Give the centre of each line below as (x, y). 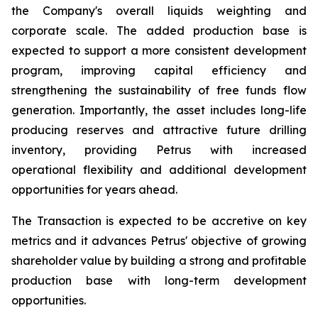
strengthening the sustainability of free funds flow (159, 90)
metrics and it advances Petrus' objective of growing (159, 241)
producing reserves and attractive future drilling (159, 130)
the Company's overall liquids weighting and (159, 11)
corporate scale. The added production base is (159, 31)
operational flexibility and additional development (159, 170)
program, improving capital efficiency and (159, 70)
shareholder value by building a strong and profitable (159, 261)
